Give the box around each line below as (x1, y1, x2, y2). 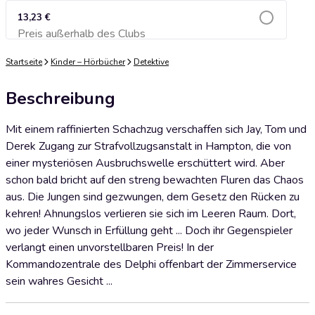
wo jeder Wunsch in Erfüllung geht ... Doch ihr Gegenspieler (6, 223, 292, 238)
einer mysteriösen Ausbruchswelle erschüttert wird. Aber (6, 155, 285, 171)
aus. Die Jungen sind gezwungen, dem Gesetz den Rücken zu (6, 189, 300, 205)
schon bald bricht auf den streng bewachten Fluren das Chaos (6, 172, 304, 188)
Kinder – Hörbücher (51, 56, 125, 67)
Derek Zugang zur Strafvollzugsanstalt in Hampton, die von (6, 139, 291, 154)
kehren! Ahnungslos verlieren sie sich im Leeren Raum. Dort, (6, 206, 296, 221)
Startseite (6, 56, 42, 67)
